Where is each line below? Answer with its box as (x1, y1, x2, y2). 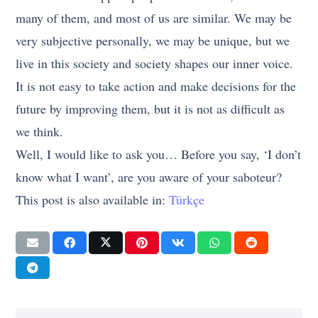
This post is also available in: (16, 190, 170, 208)
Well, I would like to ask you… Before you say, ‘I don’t (16, 145, 302, 163)
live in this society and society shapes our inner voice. (16, 54, 294, 72)
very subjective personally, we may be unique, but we (16, 31, 290, 49)
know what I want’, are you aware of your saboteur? (16, 168, 283, 185)
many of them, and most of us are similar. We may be (16, 9, 292, 26)
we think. (16, 122, 64, 140)
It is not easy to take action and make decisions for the (16, 77, 297, 94)
